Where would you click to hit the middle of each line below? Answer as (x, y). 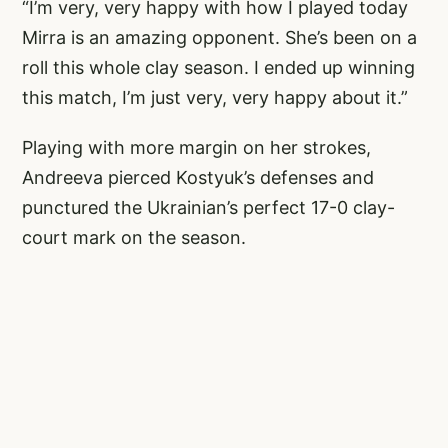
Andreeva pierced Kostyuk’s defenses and (198, 178)
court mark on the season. (134, 238)
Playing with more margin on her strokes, (196, 148)
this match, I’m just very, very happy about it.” (215, 98)
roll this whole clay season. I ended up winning (218, 68)
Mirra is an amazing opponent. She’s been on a (219, 38)
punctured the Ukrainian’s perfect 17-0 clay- (208, 208)
